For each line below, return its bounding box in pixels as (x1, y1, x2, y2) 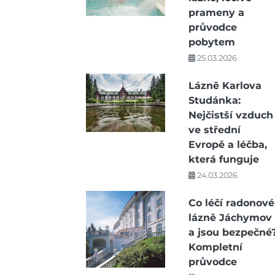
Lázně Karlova (188, 80, 261, 91)
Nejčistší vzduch (188, 109, 273, 121)
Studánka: (188, 95, 241, 106)
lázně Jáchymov (188, 212, 272, 223)
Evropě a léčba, (188, 139, 267, 150)
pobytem (188, 36, 235, 48)
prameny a (188, 7, 244, 18)
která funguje (188, 153, 259, 165)
